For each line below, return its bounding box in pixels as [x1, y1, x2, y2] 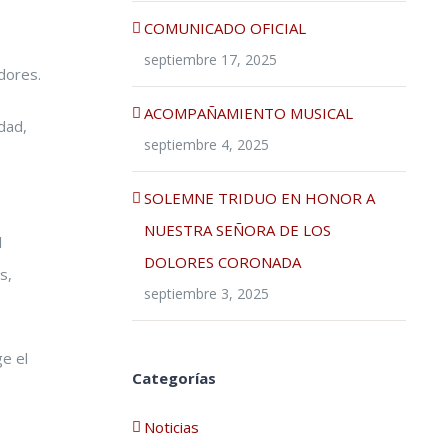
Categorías [131, 367, 216, 388]
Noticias [143, 416, 199, 437]
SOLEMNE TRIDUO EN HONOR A [143, 187, 375, 208]
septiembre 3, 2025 [143, 283, 269, 303]
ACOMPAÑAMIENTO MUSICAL [143, 102, 353, 123]
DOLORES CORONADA [143, 251, 301, 272]
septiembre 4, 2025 [143, 134, 269, 154]
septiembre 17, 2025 [143, 49, 277, 69]
